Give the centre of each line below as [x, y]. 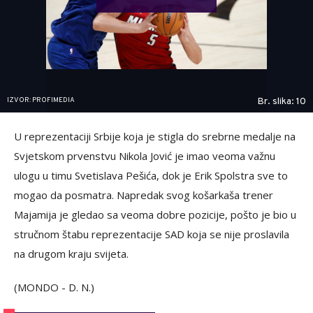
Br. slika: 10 [282, 102]
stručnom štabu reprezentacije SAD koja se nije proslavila [152, 234]
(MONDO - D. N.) [54, 287]
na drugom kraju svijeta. [71, 254]
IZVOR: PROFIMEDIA [41, 101]
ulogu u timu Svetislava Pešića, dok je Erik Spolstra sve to [151, 176]
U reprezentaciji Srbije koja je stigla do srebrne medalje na [155, 137]
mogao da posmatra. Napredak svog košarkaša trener [144, 195]
